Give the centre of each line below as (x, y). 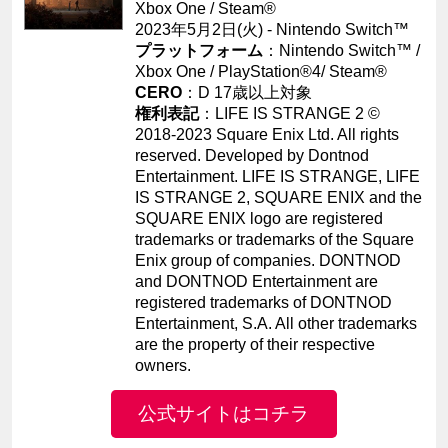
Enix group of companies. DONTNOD (268, 261)
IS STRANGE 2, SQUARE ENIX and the (279, 198)
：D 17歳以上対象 (247, 93)
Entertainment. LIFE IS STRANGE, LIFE (278, 177)
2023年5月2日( (189, 30)
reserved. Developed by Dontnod (252, 156)
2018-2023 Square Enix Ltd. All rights (267, 135)
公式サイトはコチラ (224, 414)
